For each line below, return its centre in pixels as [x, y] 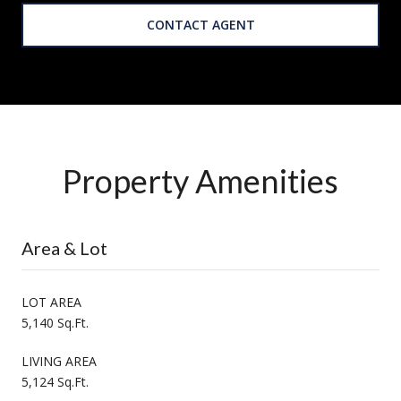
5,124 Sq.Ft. [55, 381]
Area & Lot [64, 247]
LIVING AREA [59, 361]
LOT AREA [51, 302]
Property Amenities [200, 180]
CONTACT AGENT [200, 24]
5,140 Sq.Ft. [55, 322]
